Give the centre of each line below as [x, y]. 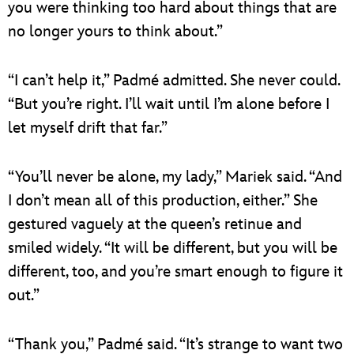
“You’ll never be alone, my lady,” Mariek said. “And [175, 177]
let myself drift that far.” [88, 128]
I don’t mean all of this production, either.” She [163, 200]
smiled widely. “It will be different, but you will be [173, 248]
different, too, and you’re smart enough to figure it [175, 271]
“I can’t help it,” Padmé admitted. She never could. [174, 80]
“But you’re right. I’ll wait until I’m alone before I [169, 104]
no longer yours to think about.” [115, 31]
